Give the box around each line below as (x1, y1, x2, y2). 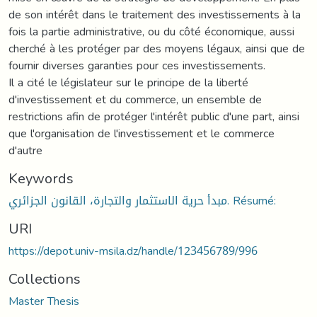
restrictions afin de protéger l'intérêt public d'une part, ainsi (8, 105, 299, 127)
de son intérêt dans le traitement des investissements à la (8, 3, 301, 25)
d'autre (8, 139, 42, 161)
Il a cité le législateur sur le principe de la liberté (8, 71, 248, 93)
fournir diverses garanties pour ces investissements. (8, 54, 265, 76)
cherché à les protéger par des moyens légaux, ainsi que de (8, 37, 305, 59)
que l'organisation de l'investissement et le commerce (8, 122, 275, 144)
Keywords (8, 164, 74, 192)
